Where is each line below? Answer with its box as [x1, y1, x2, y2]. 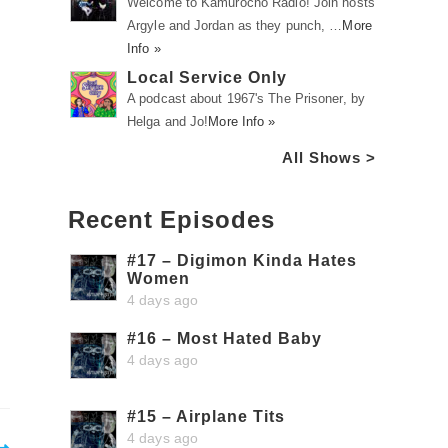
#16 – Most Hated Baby [127, 330, 322, 347]
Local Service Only [127, 69, 287, 86]
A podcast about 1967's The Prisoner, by [127, 91, 365, 106]
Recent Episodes [68, 206, 275, 233]
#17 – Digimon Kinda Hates [127, 252, 357, 269]
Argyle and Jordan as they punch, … [127, 18, 343, 33]
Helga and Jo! [127, 114, 209, 129]
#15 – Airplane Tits [127, 408, 285, 425]
